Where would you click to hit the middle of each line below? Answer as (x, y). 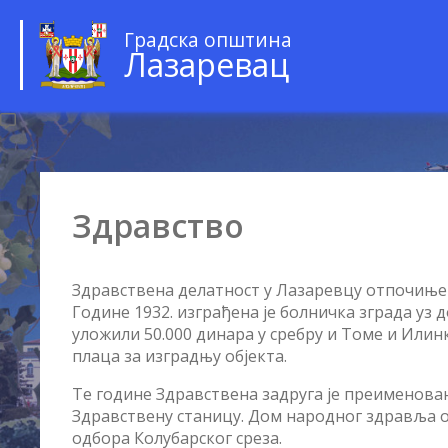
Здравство (158, 225)
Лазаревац (206, 64)
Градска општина (208, 39)
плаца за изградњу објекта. (179, 356)
